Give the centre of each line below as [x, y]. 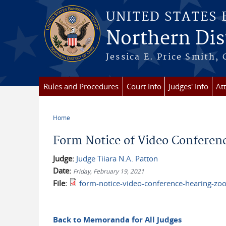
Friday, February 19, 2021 [108, 171]
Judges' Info [188, 86]
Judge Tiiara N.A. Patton [117, 158]
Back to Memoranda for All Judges [117, 220]
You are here [81, 125]
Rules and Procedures [81, 86]
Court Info [144, 86]
